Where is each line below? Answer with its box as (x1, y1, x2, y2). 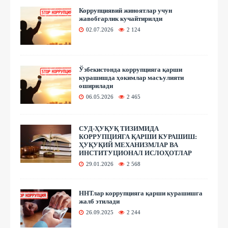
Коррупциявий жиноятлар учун (79, 6, 172, 14)
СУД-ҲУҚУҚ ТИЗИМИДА (79, 124, 159, 132)
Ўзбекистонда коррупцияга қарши (79, 65, 182, 73)
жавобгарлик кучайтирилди (79, 14, 162, 22)
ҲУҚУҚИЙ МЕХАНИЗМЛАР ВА (79, 140, 178, 149)
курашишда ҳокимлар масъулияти (79, 73, 184, 81)
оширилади (79, 81, 113, 90)
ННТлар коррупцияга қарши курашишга (79, 189, 203, 197)
